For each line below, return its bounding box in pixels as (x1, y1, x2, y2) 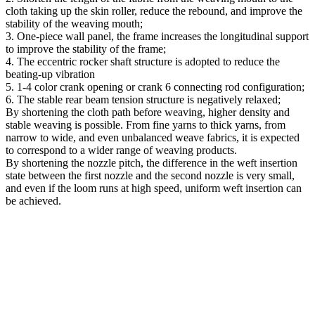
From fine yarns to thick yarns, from (126, 118, 285, 131)
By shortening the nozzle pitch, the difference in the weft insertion (6, 156, 297, 169)
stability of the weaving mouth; (6, 17, 143, 30)
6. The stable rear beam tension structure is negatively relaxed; (6, 93, 281, 105)
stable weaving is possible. (6, 118, 123, 131)
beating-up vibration (6, 67, 95, 80)
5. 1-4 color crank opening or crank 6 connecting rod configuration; (6, 80, 304, 93)
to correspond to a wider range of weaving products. (6, 143, 237, 156)
